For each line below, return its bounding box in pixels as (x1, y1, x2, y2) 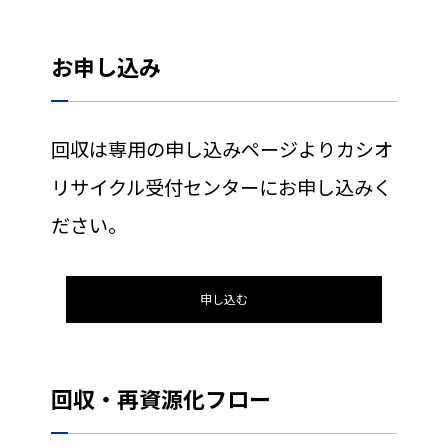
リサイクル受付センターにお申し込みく (50, 176, 392, 201)
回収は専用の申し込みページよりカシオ (50, 138, 393, 163)
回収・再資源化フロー (50, 386, 271, 415)
